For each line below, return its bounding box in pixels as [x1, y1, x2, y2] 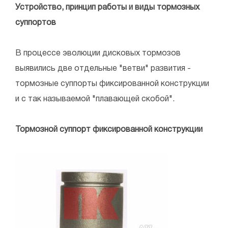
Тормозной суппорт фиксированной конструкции [15, 126, 203, 134]
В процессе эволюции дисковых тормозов [15, 50, 181, 58]
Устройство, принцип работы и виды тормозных [15, 4, 199, 12]
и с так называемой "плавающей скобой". [15, 96, 175, 103]
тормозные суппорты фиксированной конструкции [15, 80, 209, 88]
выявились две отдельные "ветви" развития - [15, 65, 191, 73]
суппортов [15, 19, 56, 27]
